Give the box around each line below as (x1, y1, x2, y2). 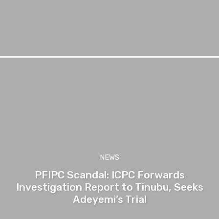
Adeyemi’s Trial (72, 193, 147, 205)
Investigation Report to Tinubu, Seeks (16, 180, 203, 193)
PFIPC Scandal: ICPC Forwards (34, 168, 185, 181)
